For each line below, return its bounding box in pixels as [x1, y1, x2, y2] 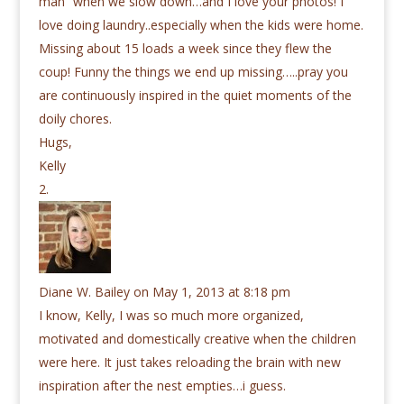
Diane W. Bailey [38, 283, 130, 301]
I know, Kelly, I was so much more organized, [38, 307, 304, 325]
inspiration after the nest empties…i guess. [38, 377, 286, 395]
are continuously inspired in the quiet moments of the [38, 87, 352, 105]
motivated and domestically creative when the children [38, 330, 356, 348]
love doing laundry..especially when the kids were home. [38, 16, 363, 34]
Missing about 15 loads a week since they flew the [38, 40, 332, 58]
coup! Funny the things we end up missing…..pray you [38, 63, 348, 81]
